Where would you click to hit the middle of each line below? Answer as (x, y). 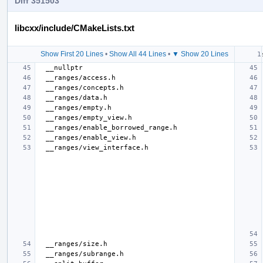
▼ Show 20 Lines (200, 54)
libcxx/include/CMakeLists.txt (75, 28)
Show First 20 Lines (72, 54)
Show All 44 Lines (138, 54)
